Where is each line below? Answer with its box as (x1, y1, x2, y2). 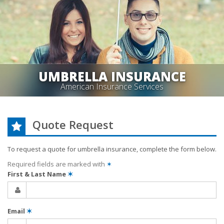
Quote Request (32, 117, 113, 132)
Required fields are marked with (7, 159, 106, 168)
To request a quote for (7, 144, 77, 153)
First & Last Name (7, 169, 67, 178)
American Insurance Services (60, 81, 163, 92)
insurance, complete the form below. (104, 144, 216, 153)
